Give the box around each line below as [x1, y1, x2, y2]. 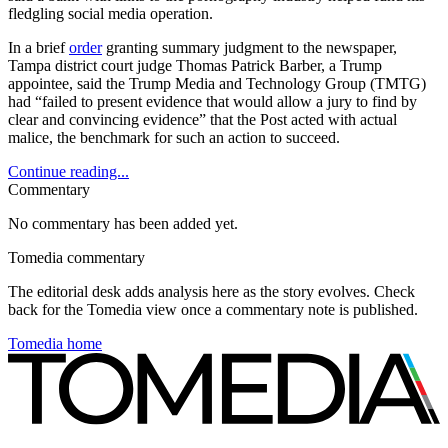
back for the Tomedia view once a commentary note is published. [8, 301, 418, 319]
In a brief [8, 39, 69, 57]
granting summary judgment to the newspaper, [102, 39, 397, 57]
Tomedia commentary [8, 249, 145, 267]
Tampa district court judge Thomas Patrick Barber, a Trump [8, 57, 382, 75]
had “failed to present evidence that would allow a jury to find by [8, 93, 417, 111]
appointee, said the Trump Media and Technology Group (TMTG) [8, 75, 426, 93]
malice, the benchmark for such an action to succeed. [8, 129, 340, 147]
